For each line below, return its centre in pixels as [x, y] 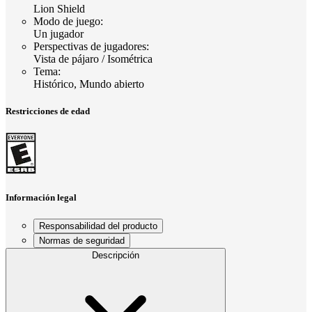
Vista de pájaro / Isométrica [93, 58]
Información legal [41, 198]
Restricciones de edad [48, 111]
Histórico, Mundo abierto [89, 84]
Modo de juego [67, 21]
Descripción [116, 256]
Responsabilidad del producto [98, 226]
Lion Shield [59, 8]
